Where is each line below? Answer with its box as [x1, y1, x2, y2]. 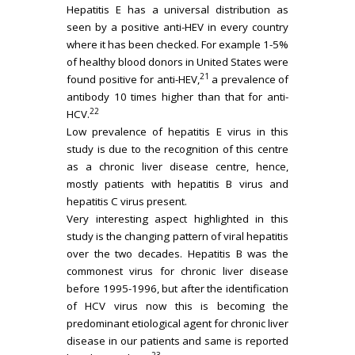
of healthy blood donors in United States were [67, 54, 288, 69]
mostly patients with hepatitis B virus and [67, 176, 288, 191]
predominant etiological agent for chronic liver [67, 315, 288, 330]
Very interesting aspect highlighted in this [67, 211, 288, 226]
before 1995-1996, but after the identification [67, 281, 288, 296]
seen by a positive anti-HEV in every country [67, 19, 288, 34]
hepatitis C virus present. [67, 193, 187, 208]
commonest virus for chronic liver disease [67, 263, 288, 278]
